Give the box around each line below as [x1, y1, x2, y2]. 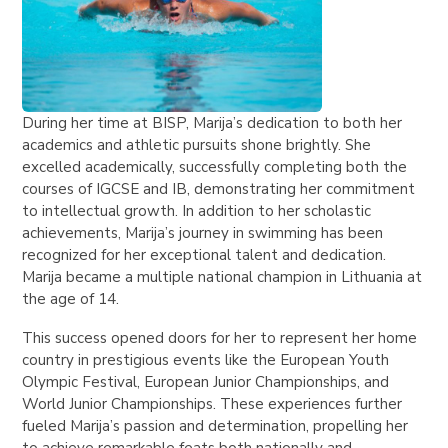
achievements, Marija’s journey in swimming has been [22, 223, 384, 244]
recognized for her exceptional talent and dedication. [22, 245, 387, 266]
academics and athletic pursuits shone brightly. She [22, 135, 372, 156]
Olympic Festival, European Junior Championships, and [22, 372, 390, 393]
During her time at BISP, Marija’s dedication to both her [22, 113, 403, 134]
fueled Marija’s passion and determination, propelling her [22, 416, 409, 437]
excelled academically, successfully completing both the [22, 157, 408, 178]
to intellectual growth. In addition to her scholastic [22, 201, 372, 222]
